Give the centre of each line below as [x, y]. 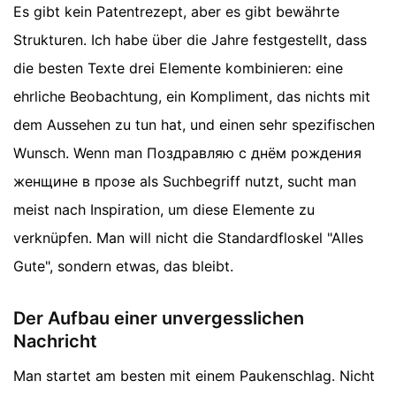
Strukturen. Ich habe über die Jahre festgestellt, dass [190, 40]
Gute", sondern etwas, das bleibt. [123, 267]
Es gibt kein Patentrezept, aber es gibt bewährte [176, 12]
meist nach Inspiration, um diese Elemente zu [164, 210]
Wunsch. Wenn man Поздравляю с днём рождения [187, 153]
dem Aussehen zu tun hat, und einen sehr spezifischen [194, 125]
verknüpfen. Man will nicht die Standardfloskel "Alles [188, 238]
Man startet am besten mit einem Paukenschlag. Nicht [194, 376]
